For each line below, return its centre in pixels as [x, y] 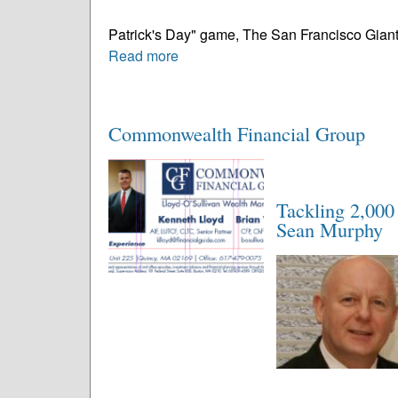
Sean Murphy [330, 229]
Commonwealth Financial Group [237, 133]
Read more [143, 56]
